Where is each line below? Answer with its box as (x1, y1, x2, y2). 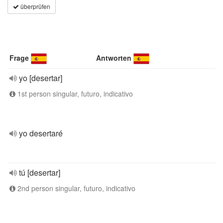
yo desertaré (19, 127, 63, 139)
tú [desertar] (19, 167, 60, 178)
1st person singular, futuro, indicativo (15, 89, 133, 99)
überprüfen (19, 2, 50, 10)
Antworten (96, 53, 132, 63)
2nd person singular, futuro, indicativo (15, 183, 135, 193)
